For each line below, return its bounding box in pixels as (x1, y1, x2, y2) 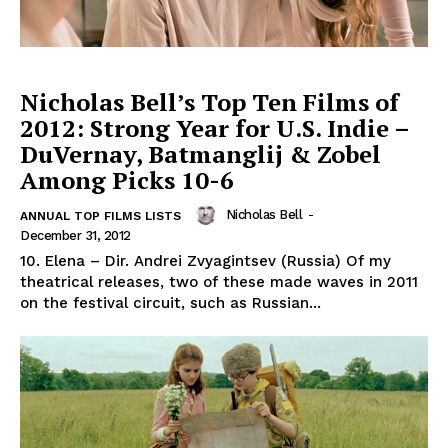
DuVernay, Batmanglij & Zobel (20, 137, 381, 170)
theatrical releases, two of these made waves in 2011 (20, 272, 418, 291)
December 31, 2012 (20, 227, 131, 243)
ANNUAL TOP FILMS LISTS (20, 208, 181, 223)
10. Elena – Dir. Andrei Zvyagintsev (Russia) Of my (20, 251, 391, 270)
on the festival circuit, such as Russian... (20, 293, 321, 312)
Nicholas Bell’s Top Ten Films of (20, 85, 399, 118)
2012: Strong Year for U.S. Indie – (20, 111, 410, 144)
